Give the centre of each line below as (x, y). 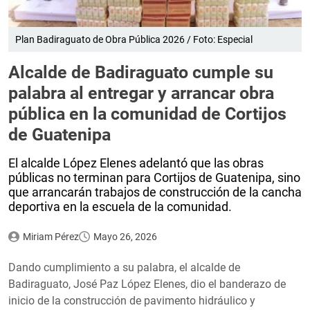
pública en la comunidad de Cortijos (147, 113)
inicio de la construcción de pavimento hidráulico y (132, 300)
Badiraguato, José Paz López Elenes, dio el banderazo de (147, 284)
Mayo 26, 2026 (125, 236)
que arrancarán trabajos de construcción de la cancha (155, 192)
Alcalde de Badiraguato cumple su (141, 72)
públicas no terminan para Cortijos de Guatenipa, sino (154, 177)
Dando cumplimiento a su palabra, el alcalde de (124, 267)
